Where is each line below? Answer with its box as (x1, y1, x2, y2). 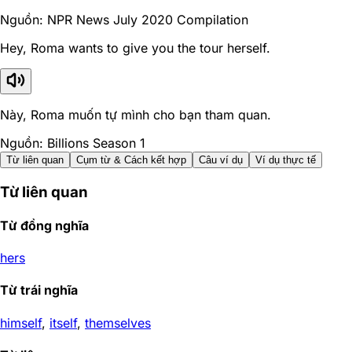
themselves (85, 314, 151, 331)
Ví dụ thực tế (255, 153, 316, 166)
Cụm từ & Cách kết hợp (76, 153, 186, 166)
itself (49, 314, 77, 331)
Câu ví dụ (199, 153, 243, 166)
